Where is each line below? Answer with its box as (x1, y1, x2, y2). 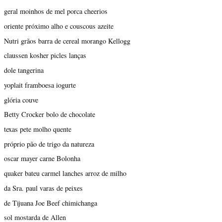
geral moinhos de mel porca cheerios (4, 6, 108, 16)
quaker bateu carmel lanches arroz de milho (4, 168, 126, 178)
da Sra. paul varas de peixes (4, 183, 83, 193)
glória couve (4, 95, 38, 105)
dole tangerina (4, 65, 44, 75)
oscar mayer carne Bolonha (4, 154, 80, 164)
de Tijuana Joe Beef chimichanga (4, 198, 97, 208)
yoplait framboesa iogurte (4, 80, 76, 90)
